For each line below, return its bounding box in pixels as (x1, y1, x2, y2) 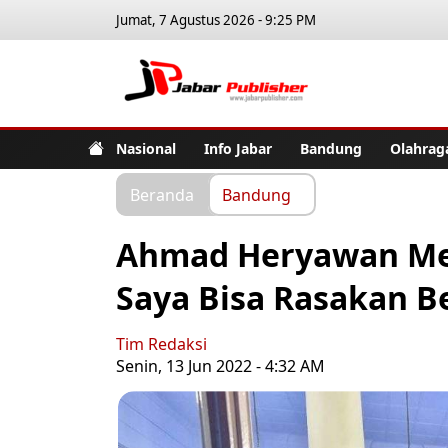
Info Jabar (204, 138, 272, 158)
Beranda (130, 183, 194, 205)
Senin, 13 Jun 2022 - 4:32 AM (116, 355, 325, 377)
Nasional (116, 138, 176, 158)
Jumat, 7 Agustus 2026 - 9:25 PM (116, 11, 316, 29)
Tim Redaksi (116, 333, 207, 355)
